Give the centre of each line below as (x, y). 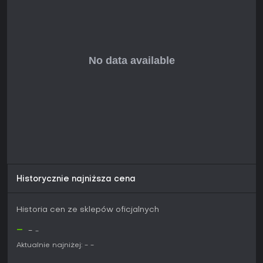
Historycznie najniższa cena (76, 180)
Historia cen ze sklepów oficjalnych (88, 210)
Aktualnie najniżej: (49, 246)
